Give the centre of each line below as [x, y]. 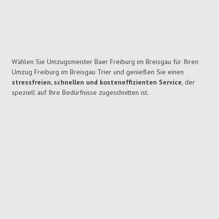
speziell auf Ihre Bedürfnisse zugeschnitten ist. [80, 93]
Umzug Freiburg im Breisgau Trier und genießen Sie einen [98, 72]
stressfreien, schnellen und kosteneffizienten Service [97, 82]
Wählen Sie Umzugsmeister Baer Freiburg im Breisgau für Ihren [105, 62]
